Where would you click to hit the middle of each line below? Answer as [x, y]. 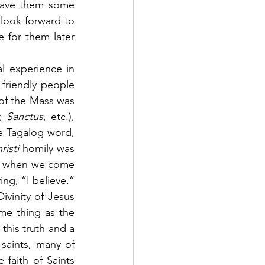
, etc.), [59, 117]
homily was [49, 148]
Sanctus [25, 117]
